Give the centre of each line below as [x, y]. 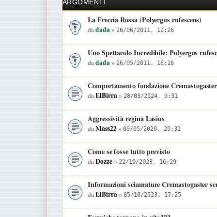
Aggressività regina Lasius [126, 118]
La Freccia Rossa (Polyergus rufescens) [145, 19]
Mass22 [106, 128]
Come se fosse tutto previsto [129, 151]
